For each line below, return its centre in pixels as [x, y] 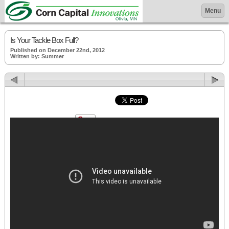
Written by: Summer [37, 56]
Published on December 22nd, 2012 [58, 50]
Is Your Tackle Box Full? [44, 40]
